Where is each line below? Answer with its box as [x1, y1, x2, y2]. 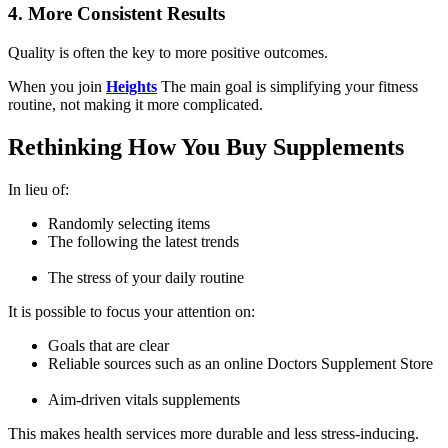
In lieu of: [8, 180, 69, 198]
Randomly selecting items [48, 214, 210, 232]
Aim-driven [48, 390, 125, 408]
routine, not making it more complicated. [8, 95, 263, 113]
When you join [8, 77, 106, 95]
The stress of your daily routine [48, 268, 244, 286]
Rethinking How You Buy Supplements [8, 133, 404, 160]
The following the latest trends [48, 232, 239, 250]
